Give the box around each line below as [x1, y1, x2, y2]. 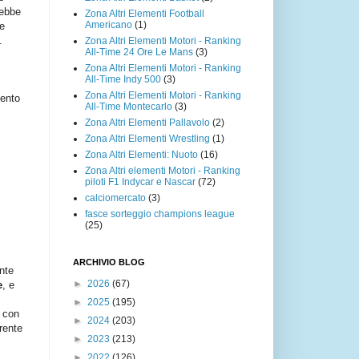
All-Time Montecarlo [85, 100, 172, 112]
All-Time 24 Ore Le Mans [85, 46, 193, 58]
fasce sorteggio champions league [85, 208, 235, 220]
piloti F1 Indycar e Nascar [85, 175, 196, 188]
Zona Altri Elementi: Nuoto [85, 148, 198, 160]
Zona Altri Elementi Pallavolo [85, 116, 210, 128]
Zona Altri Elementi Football [85, 7, 204, 19]
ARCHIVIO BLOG [73, 256, 145, 267]
